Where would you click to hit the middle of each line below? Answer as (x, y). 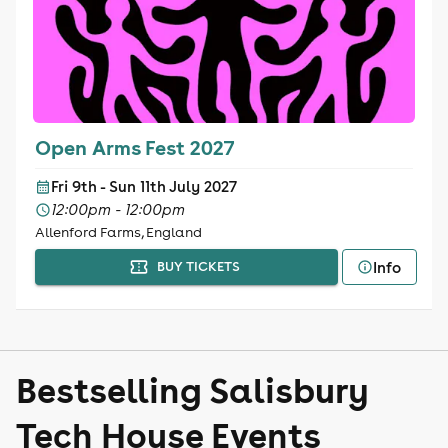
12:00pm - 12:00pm (117, 209)
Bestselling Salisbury (192, 389)
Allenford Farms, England (118, 232)
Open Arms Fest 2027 (134, 147)
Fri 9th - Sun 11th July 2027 (143, 186)
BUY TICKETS (198, 266)
